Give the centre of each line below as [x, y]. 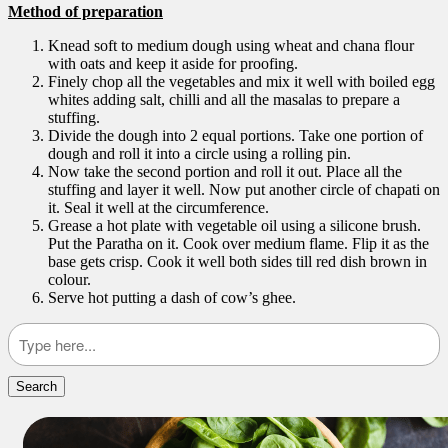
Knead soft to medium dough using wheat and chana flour [231, 45]
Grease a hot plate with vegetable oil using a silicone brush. [234, 225]
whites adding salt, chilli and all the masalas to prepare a [224, 99]
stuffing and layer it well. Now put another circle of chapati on [244, 189]
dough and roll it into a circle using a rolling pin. [199, 153]
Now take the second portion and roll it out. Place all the [225, 171]
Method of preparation [85, 11]
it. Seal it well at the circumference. [158, 207]
